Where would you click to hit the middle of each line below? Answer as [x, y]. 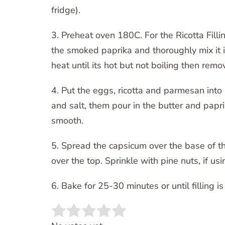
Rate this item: [80, 217]
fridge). [66, 10]
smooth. [67, 121]
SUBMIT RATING [183, 216]
